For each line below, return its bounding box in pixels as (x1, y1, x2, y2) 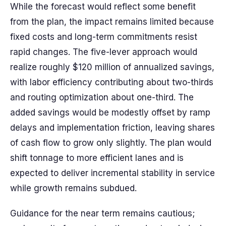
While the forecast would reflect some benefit (10, 2, 196, 12)
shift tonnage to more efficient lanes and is (10, 153, 184, 163)
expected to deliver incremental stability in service (10, 168, 215, 178)
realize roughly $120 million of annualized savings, (10, 62, 214, 72)
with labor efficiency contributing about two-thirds (10, 77, 213, 87)
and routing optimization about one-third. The (10, 92, 194, 102)
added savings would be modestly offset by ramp (10, 107, 210, 118)
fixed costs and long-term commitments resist (10, 32, 197, 42)
